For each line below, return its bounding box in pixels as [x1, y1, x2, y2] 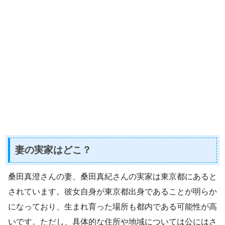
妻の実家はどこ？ [15, 144, 91, 155]
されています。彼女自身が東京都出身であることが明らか [8, 187, 217, 196]
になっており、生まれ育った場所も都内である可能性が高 [8, 202, 217, 211]
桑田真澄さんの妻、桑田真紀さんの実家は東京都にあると [8, 172, 217, 181]
